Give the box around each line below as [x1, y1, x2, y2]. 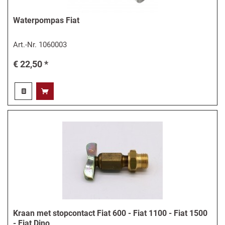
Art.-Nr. [13, 40, 39, 50]
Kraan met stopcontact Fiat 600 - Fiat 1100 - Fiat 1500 [13, 208, 208, 218]
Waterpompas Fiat [13, 15, 80, 25]
